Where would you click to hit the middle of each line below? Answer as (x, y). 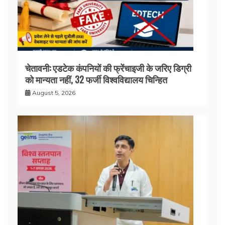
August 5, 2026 (54, 93)
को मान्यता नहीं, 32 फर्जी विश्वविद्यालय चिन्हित (96, 79)
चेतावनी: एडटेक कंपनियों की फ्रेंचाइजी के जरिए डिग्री (108, 68)
